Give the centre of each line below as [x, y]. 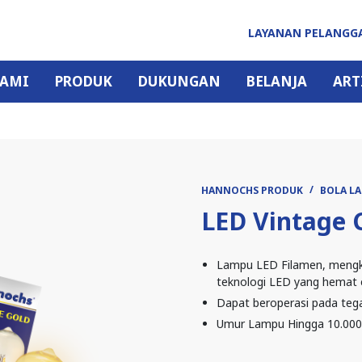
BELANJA [276, 81]
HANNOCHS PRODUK [252, 190]
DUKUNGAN [179, 81]
